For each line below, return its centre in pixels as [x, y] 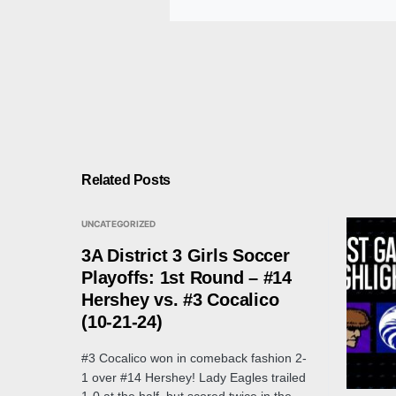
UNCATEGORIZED [118, 224]
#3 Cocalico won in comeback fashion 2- [194, 358]
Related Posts [126, 180]
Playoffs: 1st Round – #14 [187, 278]
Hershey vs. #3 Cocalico [180, 300]
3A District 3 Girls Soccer [186, 255]
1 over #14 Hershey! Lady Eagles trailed [194, 377]
